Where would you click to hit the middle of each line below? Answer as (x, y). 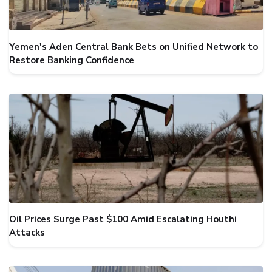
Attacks (27, 233)
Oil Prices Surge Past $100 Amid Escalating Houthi (123, 219)
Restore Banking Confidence (72, 60)
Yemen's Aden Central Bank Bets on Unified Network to (134, 47)
